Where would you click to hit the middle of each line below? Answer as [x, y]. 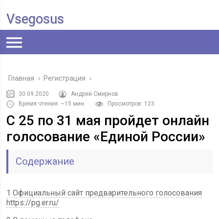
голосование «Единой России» [106, 137]
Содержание [45, 161]
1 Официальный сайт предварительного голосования [104, 193]
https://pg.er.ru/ [33, 203]
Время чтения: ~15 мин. [52, 104]
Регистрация [65, 78]
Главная [22, 78]
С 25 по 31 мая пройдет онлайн [108, 120]
